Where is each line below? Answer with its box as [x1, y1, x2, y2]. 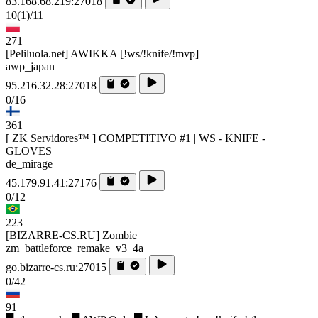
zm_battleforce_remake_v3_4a [6, 241, 143, 254]
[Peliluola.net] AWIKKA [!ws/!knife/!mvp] [6, 47, 199, 60]
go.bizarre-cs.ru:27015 [6, 261, 106, 273]
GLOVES [6, 144, 52, 157]
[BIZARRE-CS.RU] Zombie [6, 229, 137, 241]
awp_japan [6, 60, 55, 72]
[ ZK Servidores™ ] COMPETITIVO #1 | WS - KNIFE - [6, 131, 265, 144]
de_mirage [6, 157, 53, 170]
